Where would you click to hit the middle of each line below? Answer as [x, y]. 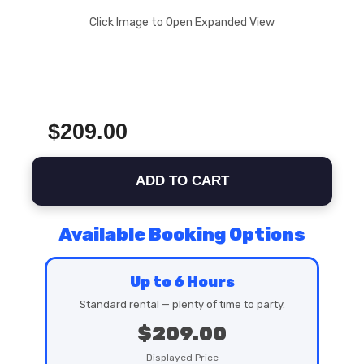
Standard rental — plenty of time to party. [182, 304]
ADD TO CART [182, 181]
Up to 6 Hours [182, 282]
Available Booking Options [182, 234]
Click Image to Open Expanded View [182, 22]
